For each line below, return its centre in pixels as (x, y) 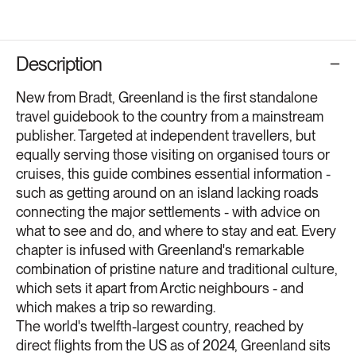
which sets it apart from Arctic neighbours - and (160, 288)
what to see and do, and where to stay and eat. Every (176, 230)
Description (59, 64)
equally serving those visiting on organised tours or (173, 154)
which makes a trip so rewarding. (116, 307)
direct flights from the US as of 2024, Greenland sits (173, 345)
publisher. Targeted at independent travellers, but (166, 135)
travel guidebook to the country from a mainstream (170, 116)
